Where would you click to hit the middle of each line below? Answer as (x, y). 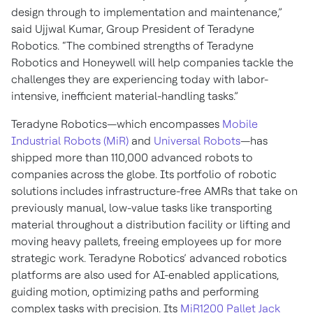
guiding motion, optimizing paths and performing (135, 292)
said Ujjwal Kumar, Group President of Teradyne (133, 29)
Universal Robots (197, 141)
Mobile (240, 124)
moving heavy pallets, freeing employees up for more (146, 242)
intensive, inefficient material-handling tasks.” (125, 96)
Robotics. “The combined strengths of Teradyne (132, 46)
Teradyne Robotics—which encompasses (117, 124)
